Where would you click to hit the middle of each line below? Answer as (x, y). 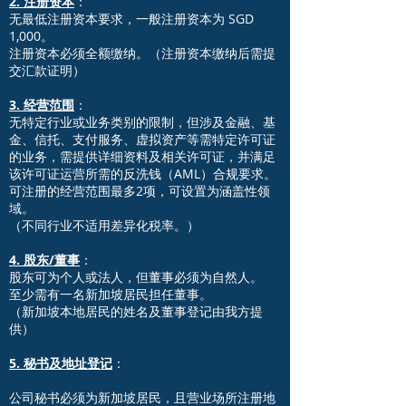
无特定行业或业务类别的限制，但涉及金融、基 (142, 122)
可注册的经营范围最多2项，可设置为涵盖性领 (140, 191)
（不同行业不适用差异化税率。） (104, 225)
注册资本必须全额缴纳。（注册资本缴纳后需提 (142, 53)
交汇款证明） (47, 70)
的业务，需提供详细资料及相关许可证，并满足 (142, 156)
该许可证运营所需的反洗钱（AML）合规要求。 (143, 174)
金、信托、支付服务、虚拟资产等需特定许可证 (142, 139)
